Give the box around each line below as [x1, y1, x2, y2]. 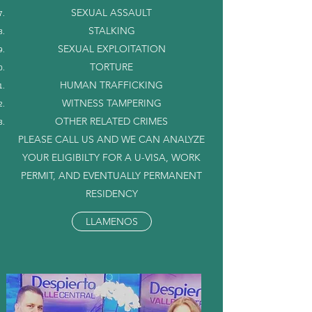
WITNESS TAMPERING [61, 97, 162, 109]
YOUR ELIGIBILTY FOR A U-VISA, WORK [22, 151, 201, 164]
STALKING [88, 24, 135, 37]
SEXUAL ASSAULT [71, 6, 152, 19]
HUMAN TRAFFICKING [60, 79, 163, 91]
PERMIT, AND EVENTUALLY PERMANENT [21, 169, 202, 182]
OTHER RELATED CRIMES [55, 115, 168, 127]
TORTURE [90, 61, 133, 73]
